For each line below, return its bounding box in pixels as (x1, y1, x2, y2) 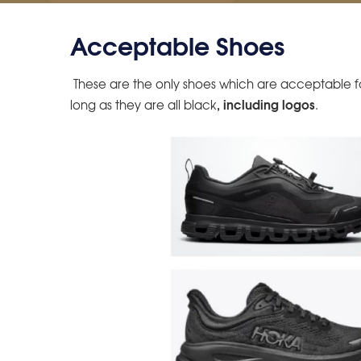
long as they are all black (70, 96, 217, 114)
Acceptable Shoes (70, 25, 284, 64)
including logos (223, 94, 315, 114)
